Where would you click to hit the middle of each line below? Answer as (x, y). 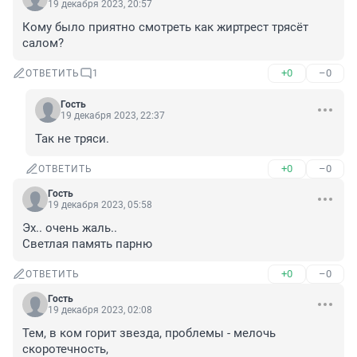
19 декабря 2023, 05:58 (100, 205)
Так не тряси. (72, 139)
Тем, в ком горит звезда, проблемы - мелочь (149, 333)
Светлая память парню (87, 244)
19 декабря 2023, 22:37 (113, 116)
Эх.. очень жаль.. (71, 228)
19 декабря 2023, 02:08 (100, 310)
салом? (43, 43)
